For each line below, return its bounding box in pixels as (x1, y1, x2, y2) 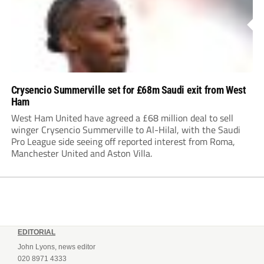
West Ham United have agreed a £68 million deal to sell (11, 111, 233, 126)
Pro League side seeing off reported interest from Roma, (11, 134, 235, 149)
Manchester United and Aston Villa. (11, 146, 152, 161)
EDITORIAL (18, 228, 55, 237)
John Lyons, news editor (18, 243, 95, 252)
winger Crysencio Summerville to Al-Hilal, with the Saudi (11, 123, 240, 137)
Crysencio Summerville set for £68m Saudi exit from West (11, 84, 246, 97)
